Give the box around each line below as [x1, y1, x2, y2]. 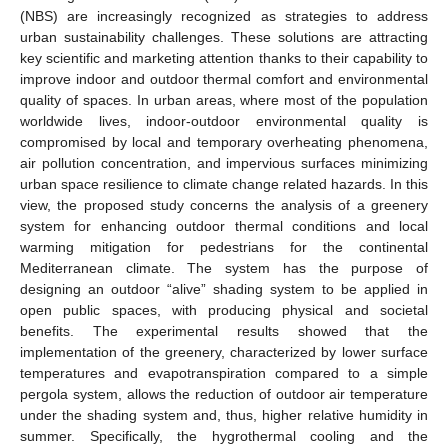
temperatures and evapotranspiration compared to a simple [20, 364, 428, 381]
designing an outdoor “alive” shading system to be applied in [20, 280, 428, 297]
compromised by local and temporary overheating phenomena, [20, 133, 428, 150]
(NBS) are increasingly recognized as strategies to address [20, 7, 428, 24]
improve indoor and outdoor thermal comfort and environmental [20, 70, 428, 87]
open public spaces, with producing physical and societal [20, 301, 428, 318]
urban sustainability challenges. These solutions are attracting [20, 28, 428, 45]
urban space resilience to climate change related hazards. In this [20, 175, 428, 192]
